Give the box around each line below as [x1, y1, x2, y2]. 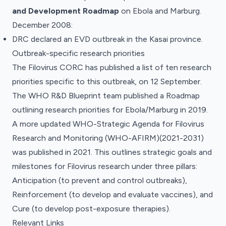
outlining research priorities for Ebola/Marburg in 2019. [12, 105, 208, 115]
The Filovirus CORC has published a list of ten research [12, 63, 211, 72]
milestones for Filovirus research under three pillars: [12, 161, 197, 171]
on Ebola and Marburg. [119, 6, 201, 16]
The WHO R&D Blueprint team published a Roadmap [12, 91, 200, 100]
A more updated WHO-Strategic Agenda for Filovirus [12, 119, 204, 129]
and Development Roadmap [12, 6, 119, 16]
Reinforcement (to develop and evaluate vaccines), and [12, 190, 213, 199]
